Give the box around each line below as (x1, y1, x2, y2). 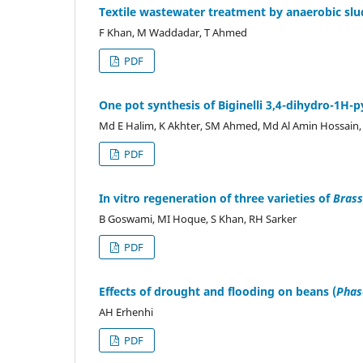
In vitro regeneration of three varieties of (99, 190, 333, 206)
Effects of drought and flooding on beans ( (99, 283, 336, 299)
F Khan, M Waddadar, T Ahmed (99, 24, 247, 40)
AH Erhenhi (99, 304, 153, 319)
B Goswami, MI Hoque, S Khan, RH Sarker (99, 211, 297, 226)
